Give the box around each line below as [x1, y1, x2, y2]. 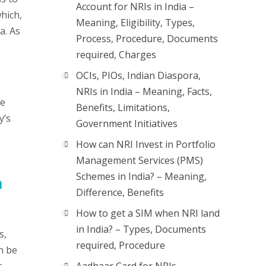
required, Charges [76, 48, 156, 61]
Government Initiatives [76, 117, 178, 130]
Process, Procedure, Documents [76, 32, 218, 45]
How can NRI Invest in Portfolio [76, 138, 216, 151]
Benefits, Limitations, [76, 101, 170, 114]
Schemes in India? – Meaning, [76, 170, 207, 183]
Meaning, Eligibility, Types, [76, 16, 195, 29]
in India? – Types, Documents [76, 223, 206, 236]
